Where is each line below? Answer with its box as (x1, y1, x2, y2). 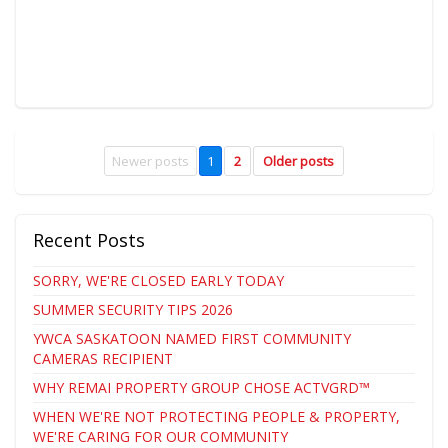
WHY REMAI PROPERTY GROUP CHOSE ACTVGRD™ (32, 377, 370, 397)
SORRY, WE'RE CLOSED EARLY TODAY (32, 270, 284, 290)
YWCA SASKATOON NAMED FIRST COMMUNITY (32, 328, 351, 348)
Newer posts (112, 152, 189, 170)
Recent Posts (32, 228, 145, 253)
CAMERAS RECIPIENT (32, 348, 173, 368)
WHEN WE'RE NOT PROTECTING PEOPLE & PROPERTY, (32, 406, 400, 426)
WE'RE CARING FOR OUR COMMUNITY (32, 426, 288, 446)
